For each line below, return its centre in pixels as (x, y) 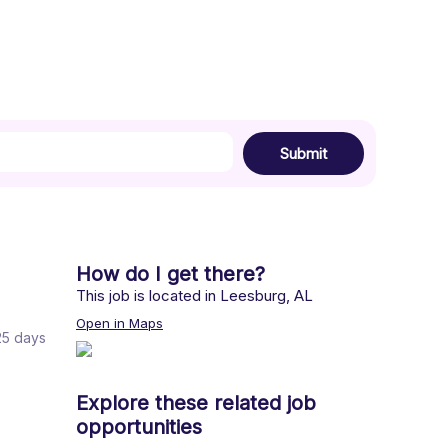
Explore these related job (196, 403)
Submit (303, 153)
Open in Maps (119, 323)
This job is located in (148, 295)
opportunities (139, 427)
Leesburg (253, 295)
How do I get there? (170, 274)
